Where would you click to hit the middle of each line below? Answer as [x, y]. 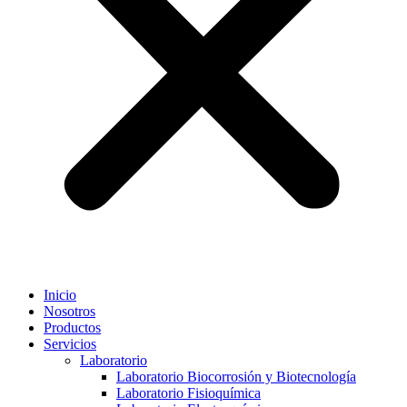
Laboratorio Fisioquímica [189, 393]
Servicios [70, 344]
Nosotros [69, 312]
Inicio [60, 295]
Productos [72, 328]
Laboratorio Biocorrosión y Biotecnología [236, 377]
